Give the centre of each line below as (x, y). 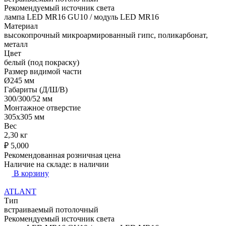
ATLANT (20, 191)
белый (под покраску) (42, 62)
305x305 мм (24, 117)
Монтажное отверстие (42, 107)
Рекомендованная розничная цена (62, 155)
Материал (21, 26)
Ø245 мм (19, 80)
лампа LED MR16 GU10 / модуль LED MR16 (81, 17)
